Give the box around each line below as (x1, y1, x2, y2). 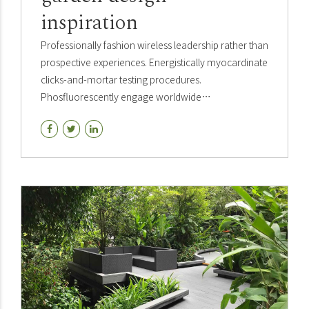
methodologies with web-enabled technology (41, 106, 237, 121)
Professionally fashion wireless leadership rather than (41, 37, 268, 52)
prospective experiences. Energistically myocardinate (41, 54, 268, 69)
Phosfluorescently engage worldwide (41, 89, 201, 103)
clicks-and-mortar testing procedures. (41, 72, 201, 86)
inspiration (41, 6, 138, 39)
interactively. (41, 123, 94, 138)
